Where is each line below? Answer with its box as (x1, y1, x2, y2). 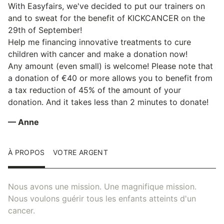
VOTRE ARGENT (52, 147, 108, 156)
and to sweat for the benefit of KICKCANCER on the (8, 12, 205, 23)
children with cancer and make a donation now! (8, 48, 187, 59)
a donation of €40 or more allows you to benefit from (8, 72, 212, 83)
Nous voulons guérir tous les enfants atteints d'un (8, 193, 196, 203)
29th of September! (8, 24, 82, 35)
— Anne (8, 116, 39, 127)
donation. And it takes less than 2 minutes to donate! (8, 96, 208, 107)
